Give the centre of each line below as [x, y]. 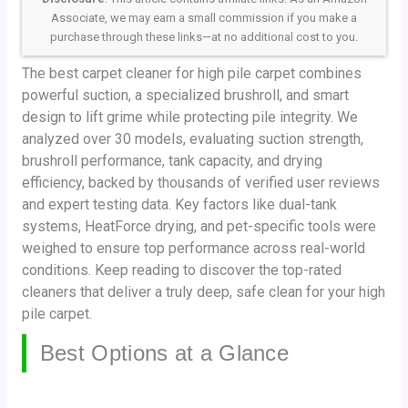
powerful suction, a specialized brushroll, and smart [185, 95]
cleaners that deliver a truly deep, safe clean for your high [203, 291]
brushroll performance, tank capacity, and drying [172, 160]
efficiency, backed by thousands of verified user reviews [200, 182]
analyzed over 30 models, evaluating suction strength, [192, 138]
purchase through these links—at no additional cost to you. [204, 36]
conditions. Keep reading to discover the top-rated [181, 270]
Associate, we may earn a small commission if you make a [204, 17]
